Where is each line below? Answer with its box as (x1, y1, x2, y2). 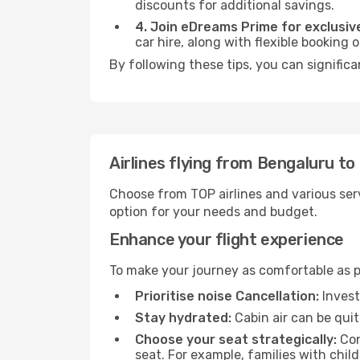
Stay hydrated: (135, 310, 231, 325)
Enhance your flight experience (109, 230, 344, 249)
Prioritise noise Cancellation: (135, 288, 319, 304)
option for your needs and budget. (109, 204, 317, 219)
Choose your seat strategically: (135, 332, 337, 347)
